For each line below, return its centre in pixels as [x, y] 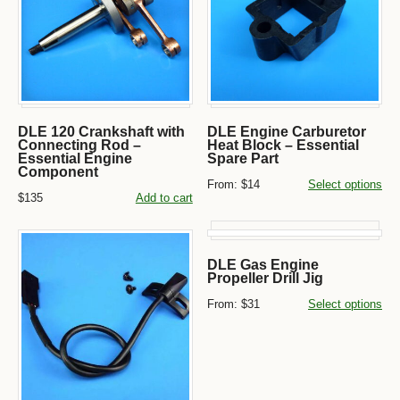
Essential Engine [75, 158]
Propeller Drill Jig [266, 278]
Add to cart [164, 198]
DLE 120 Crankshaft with [101, 131]
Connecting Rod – [79, 145]
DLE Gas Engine [263, 264]
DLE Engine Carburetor [287, 131]
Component [58, 171]
